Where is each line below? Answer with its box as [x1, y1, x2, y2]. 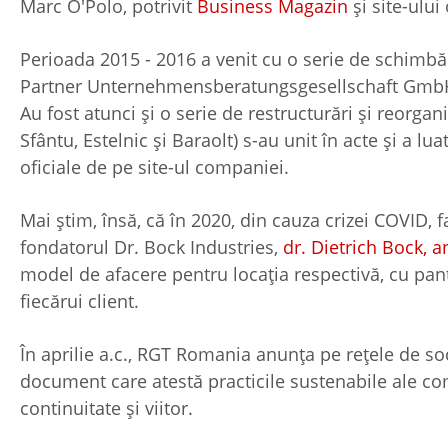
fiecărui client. [20, 288, 139, 313]
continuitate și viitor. [20, 395, 193, 420]
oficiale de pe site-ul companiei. [20, 154, 289, 179]
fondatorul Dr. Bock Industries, [20, 234, 283, 259]
